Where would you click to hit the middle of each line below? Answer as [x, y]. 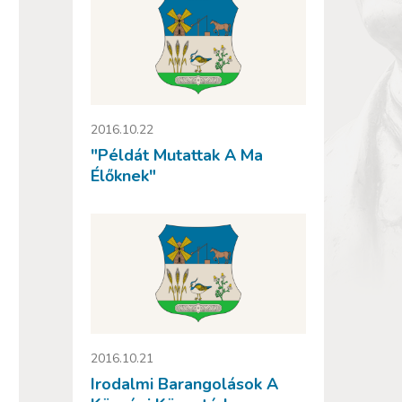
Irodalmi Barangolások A [184, 385]
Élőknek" [123, 175]
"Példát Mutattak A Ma [177, 155]
